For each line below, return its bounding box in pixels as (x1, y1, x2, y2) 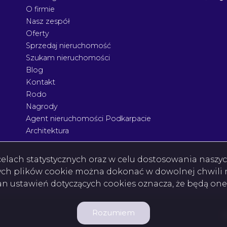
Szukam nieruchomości (25, 53, 110, 62)
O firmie (25, 4, 55, 14)
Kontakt (25, 77, 55, 87)
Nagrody (25, 101, 58, 111)
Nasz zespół (25, 16, 70, 26)
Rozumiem (92, 208, 135, 218)
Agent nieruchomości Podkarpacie (25, 113, 151, 123)
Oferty (25, 28, 49, 38)
